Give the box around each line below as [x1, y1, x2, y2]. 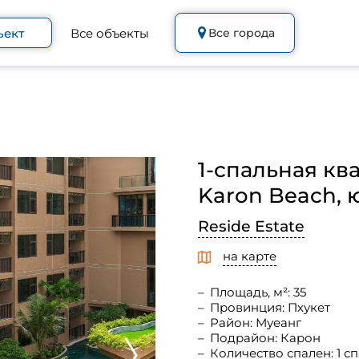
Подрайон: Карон [209, 329, 321, 345]
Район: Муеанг [209, 314, 301, 330]
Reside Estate [197, 217, 305, 236]
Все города [208, 26, 275, 40]
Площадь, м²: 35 [209, 284, 306, 300]
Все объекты [71, 25, 150, 41]
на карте [222, 248, 276, 264]
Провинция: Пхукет [209, 299, 330, 315]
